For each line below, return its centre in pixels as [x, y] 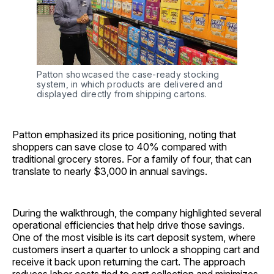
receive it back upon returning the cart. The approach [129, 262]
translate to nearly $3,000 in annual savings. [110, 171]
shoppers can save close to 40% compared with [120, 147]
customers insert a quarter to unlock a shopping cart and [136, 250]
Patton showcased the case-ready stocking [128, 74]
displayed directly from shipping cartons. [122, 94]
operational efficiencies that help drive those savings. [128, 225]
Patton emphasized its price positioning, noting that [124, 135]
